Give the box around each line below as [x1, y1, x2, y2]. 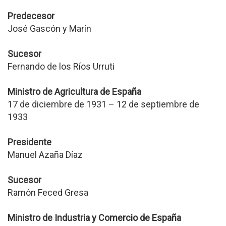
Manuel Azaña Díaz [8, 149, 83, 160]
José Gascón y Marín [8, 23, 91, 34]
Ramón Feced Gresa [8, 187, 88, 198]
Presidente [8, 137, 51, 147]
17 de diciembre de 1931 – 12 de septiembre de [8, 99, 199, 109]
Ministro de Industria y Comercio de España [8, 212, 181, 223]
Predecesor [8, 11, 54, 21]
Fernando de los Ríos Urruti [8, 61, 115, 72]
